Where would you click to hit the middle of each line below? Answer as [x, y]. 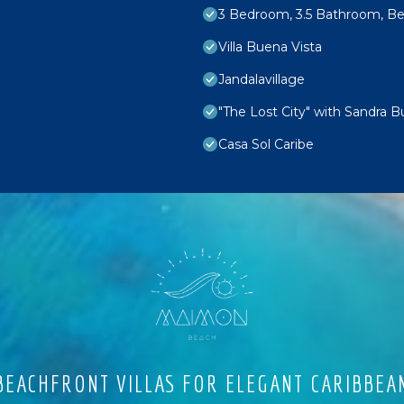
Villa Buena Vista [270, 46]
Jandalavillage [262, 79]
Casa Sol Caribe [266, 144]
